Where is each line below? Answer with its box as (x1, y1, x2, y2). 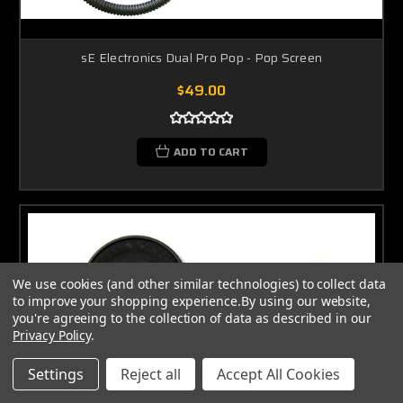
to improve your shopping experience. (13, 292, 242, 309)
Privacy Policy (13, 327, 92, 344)
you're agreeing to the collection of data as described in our (13, 309, 372, 327)
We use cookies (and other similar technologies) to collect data (13, 275, 386, 292)
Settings (28, 364, 84, 384)
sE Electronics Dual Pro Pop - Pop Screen (81, 47, 322, 67)
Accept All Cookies (217, 364, 340, 384)
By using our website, (241, 292, 372, 309)
